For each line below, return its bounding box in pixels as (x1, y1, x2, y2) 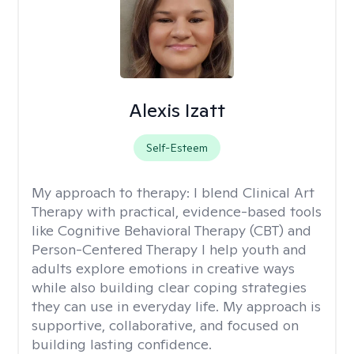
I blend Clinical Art (194, 183, 314, 201)
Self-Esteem (145, 141, 208, 155)
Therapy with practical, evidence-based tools (32, 202, 322, 220)
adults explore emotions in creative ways (32, 259, 295, 277)
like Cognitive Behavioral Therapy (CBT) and (32, 221, 311, 239)
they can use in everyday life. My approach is (32, 297, 321, 315)
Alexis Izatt (128, 98, 225, 122)
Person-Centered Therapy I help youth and (32, 240, 307, 258)
